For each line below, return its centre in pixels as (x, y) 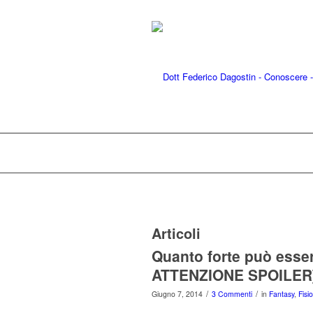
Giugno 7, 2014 (177, 294)
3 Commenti (232, 294)
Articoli (176, 233)
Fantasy (282, 294)
